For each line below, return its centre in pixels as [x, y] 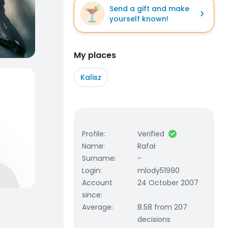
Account [97, 183]
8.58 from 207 [163, 207]
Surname [98, 158]
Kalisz [91, 77]
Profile [93, 134]
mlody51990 [159, 170]
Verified [151, 134]
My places [95, 55]
